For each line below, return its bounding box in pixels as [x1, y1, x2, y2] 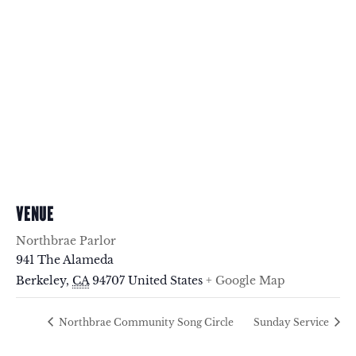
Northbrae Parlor [16, 234, 116, 249]
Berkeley [16, 273, 66, 288]
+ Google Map [206, 273, 285, 288]
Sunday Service [253, 315, 331, 328]
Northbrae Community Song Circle [56, 315, 234, 328]
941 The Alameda [16, 253, 114, 268]
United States [128, 273, 203, 288]
